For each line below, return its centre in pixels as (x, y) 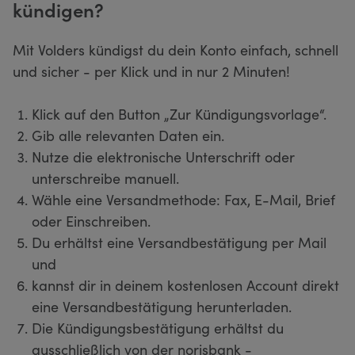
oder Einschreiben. (91, 220)
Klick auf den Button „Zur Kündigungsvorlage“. (179, 113)
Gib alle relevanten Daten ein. (128, 135)
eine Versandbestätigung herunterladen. (162, 306)
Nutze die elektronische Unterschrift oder (163, 156)
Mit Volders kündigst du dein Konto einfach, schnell (176, 49)
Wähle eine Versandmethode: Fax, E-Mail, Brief (183, 199)
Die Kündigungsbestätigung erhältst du (158, 327)
